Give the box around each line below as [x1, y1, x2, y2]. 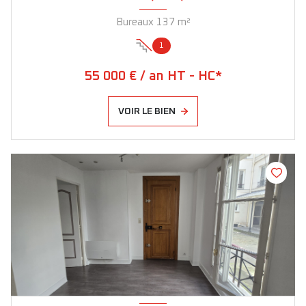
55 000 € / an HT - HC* [84, 70, 222, 83]
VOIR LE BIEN [118, 107, 176, 117]
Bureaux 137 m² [177, 17, 191, 28]
